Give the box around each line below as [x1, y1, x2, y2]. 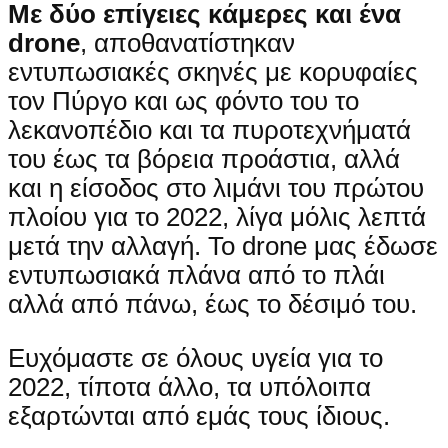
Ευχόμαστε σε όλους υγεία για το [8, 344, 383, 373]
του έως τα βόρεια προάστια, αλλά [8, 144, 400, 173]
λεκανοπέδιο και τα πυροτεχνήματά [8, 115, 411, 144]
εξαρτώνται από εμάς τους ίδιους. [8, 402, 390, 431]
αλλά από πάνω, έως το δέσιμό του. [8, 289, 417, 318]
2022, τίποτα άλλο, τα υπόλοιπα [8, 373, 371, 402]
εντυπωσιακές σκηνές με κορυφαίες [8, 57, 418, 86]
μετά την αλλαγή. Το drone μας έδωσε [8, 231, 438, 260]
